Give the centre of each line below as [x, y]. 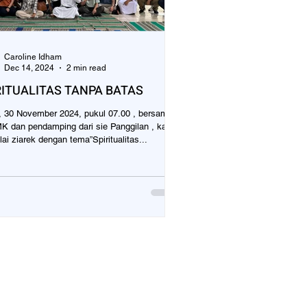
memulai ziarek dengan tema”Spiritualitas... [93, 139]
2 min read [86, 68]
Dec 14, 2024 [29, 68]
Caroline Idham [33, 57]
